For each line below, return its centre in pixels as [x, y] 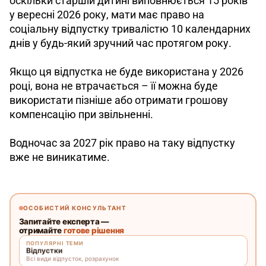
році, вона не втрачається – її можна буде [115, 85]
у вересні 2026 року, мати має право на [108, 14]
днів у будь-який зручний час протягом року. [121, 43]
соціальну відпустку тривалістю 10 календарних [131, 28]
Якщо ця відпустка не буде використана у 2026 [128, 71]
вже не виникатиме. [60, 157]
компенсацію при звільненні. [83, 114]
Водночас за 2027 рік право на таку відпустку [123, 142]
